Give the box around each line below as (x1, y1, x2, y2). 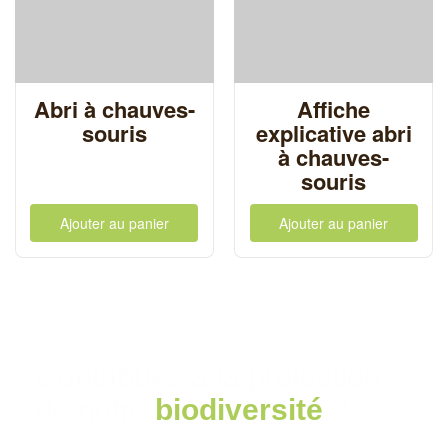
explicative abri (255, 117, 412, 150)
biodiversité (155, 392, 324, 426)
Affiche (297, 93, 371, 126)
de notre (36, 392, 156, 426)
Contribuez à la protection (36, 359, 382, 393)
